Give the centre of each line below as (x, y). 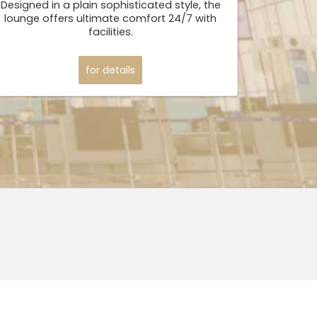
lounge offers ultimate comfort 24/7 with (110, 19)
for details (110, 70)
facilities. (110, 32)
